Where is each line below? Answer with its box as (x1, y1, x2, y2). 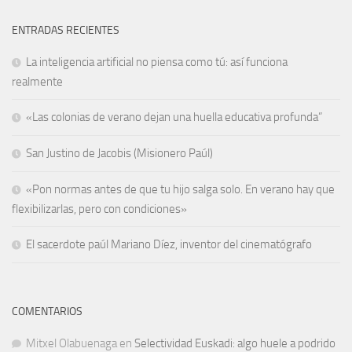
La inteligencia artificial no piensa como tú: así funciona (26, 55, 288, 70)
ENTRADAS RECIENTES (12, 24, 119, 38)
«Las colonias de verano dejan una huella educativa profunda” (26, 110, 322, 125)
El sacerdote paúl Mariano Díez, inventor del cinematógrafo (26, 237, 312, 252)
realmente (12, 75, 63, 90)
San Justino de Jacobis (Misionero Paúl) (26, 146, 213, 161)
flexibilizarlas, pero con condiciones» (12, 202, 187, 217)
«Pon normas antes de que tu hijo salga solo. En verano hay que (26, 182, 335, 197)
